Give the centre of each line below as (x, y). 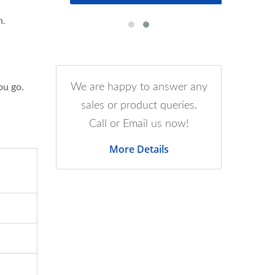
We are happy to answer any (139, 87)
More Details (139, 149)
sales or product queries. (139, 106)
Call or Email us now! (139, 124)
